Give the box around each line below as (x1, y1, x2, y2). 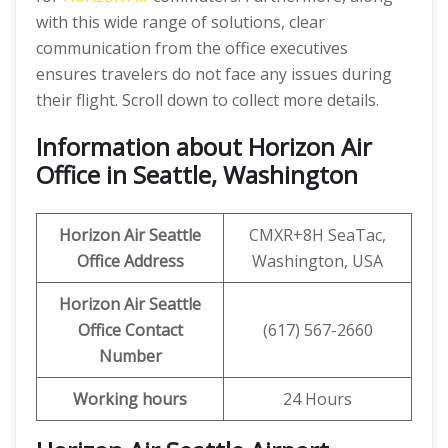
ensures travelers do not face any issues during (36, 63, 392, 85)
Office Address (76, 250, 184, 272)
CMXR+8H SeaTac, (249, 224, 386, 246)
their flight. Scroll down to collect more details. (36, 89, 383, 111)
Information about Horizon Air (36, 130, 372, 163)
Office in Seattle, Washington (36, 158, 358, 191)
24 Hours (283, 388, 352, 410)
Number (98, 345, 162, 367)
